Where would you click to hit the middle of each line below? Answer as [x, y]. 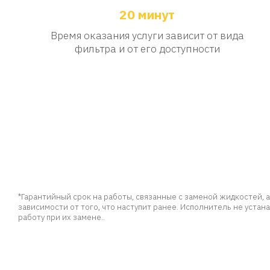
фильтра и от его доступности [147, 49]
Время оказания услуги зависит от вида [147, 36]
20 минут [147, 14]
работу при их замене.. [61, 217]
